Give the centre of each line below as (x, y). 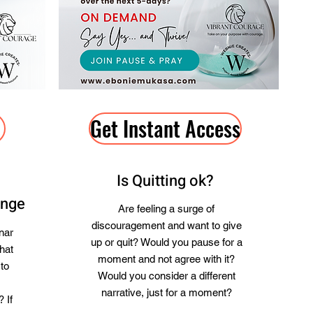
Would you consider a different (166, 276)
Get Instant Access (165, 128)
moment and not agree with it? (166, 259)
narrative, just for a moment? (166, 292)
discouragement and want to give (166, 225)
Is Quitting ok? (165, 181)
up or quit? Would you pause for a (166, 242)
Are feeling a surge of (166, 209)
